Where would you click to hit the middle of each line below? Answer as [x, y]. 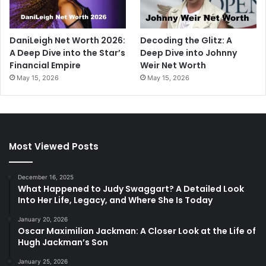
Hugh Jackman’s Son [63, 243]
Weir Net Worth [173, 66]
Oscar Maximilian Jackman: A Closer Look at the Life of [137, 231]
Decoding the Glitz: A [186, 41]
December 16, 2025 [46, 177]
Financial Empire [45, 66]
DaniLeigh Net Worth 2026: [67, 41]
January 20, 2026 [43, 219]
